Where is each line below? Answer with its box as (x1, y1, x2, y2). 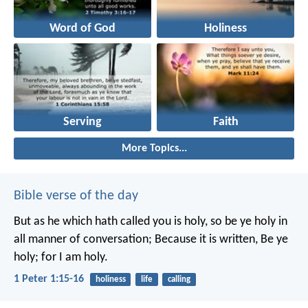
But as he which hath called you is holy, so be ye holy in (14, 214, 287, 228)
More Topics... (121, 142, 187, 154)
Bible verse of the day (14, 188, 138, 203)
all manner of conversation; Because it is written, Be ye (14, 232, 288, 246)
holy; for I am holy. (14, 250, 108, 264)
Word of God (49, 22, 115, 34)
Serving (63, 115, 102, 128)
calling (167, 274, 190, 284)
